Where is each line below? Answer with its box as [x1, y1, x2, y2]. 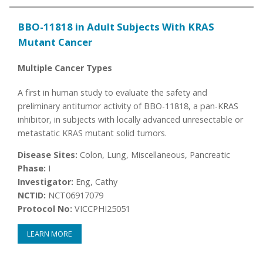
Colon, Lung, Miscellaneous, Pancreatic [77, 149, 231, 161]
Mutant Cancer [18, 35, 93, 49]
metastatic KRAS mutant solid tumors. [18, 127, 167, 139]
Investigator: [18, 176, 74, 188]
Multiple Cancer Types [18, 62, 113, 73]
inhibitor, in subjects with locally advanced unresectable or [18, 113, 244, 125]
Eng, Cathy [73, 176, 118, 188]
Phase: [18, 163, 46, 174]
